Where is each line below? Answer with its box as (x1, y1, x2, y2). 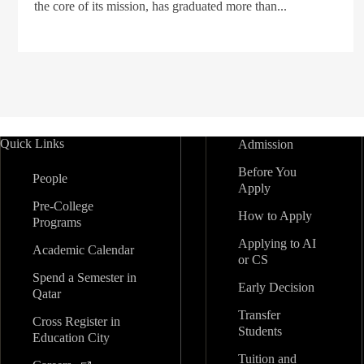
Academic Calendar (32, 243, 134, 257)
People (32, 171, 67, 185)
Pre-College (32, 199, 93, 213)
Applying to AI (238, 236, 317, 250)
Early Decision (238, 280, 315, 294)
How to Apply (238, 209, 313, 223)
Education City (32, 331, 110, 344)
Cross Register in (32, 314, 120, 328)
